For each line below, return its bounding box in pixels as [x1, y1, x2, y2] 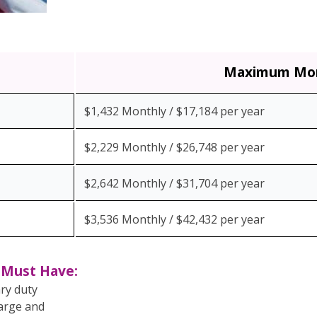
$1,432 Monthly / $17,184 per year [84, 103, 265, 119]
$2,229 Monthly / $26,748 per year [84, 139, 265, 155]
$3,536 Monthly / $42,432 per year [84, 212, 265, 227]
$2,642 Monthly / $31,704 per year [84, 175, 265, 191]
